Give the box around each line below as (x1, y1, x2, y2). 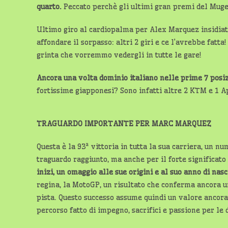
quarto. (37, 2, 62, 11)
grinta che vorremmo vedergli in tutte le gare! (37, 50, 201, 60)
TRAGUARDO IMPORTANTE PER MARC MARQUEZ (37, 119, 211, 128)
